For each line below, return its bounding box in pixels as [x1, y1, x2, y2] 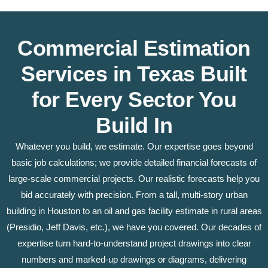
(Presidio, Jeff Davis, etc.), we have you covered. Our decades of [7, 221, 261, 232]
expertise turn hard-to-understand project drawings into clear [17, 237, 251, 248]
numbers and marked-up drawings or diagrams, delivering [22, 254, 246, 264]
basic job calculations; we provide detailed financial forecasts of [11, 157, 257, 167]
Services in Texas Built [21, 61, 247, 86]
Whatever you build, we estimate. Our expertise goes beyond [15, 141, 253, 151]
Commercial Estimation [17, 35, 251, 60]
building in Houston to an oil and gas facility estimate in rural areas [6, 205, 262, 216]
